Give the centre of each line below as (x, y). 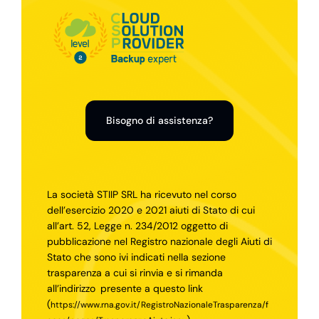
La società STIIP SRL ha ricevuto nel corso (141, 194)
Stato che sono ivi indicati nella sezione (136, 257)
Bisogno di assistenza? (159, 120)
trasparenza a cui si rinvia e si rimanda (135, 272)
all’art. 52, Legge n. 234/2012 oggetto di (137, 225)
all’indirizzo (72, 288)
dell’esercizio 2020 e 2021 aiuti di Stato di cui (151, 210)
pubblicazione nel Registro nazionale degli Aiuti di (159, 241)
